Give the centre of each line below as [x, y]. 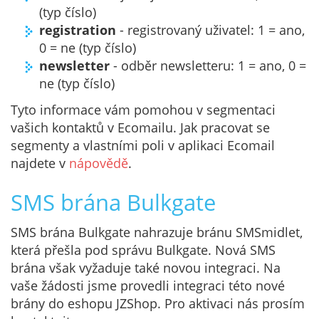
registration [78, 30]
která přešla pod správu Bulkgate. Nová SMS [143, 250]
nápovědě [99, 163]
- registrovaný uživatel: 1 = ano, [210, 30]
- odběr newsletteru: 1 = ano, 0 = [208, 65]
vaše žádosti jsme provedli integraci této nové [148, 285]
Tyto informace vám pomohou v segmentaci [143, 110]
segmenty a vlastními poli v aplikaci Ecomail [143, 146]
